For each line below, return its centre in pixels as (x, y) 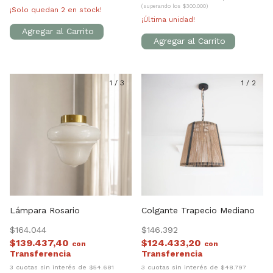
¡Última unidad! (168, 20)
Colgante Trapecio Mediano (198, 211)
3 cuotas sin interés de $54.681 (62, 268)
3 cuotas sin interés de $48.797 (194, 268)
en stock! (83, 10)
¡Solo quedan (35, 10)
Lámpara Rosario (45, 211)
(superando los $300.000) (175, 6)
